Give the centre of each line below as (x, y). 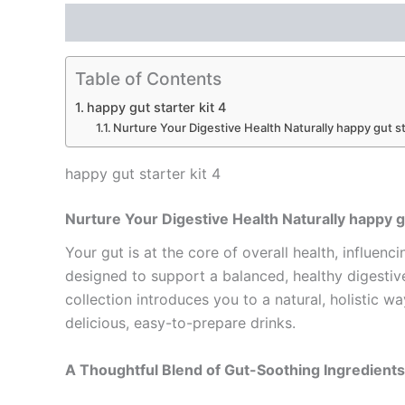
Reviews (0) (210, 23)
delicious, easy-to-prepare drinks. (180, 323)
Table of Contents (148, 79)
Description (106, 23)
